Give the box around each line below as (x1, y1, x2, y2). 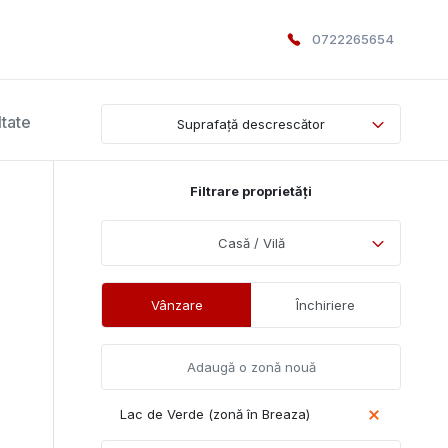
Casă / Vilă (217, 235, 285, 252)
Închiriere (296, 297, 355, 314)
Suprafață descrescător (176, 116, 325, 132)
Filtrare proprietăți (190, 183, 312, 200)
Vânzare (150, 297, 203, 314)
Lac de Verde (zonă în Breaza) (120, 405, 311, 422)
